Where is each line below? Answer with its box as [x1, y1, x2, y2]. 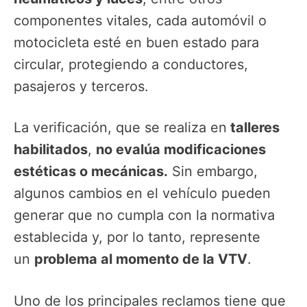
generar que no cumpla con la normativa [14, 207, 275, 224]
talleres [227, 119, 280, 136]
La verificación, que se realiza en [14, 119, 227, 136]
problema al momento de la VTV [34, 251, 247, 268]
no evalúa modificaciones [96, 141, 266, 158]
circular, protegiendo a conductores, [14, 56, 248, 73]
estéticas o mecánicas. [14, 163, 168, 180]
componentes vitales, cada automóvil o [14, 12, 267, 29]
